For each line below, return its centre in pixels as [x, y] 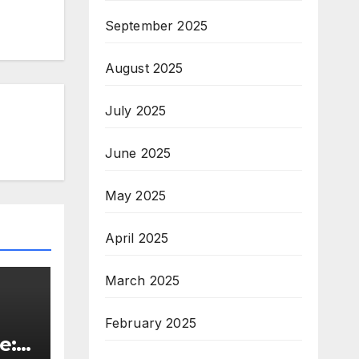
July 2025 [135, 111]
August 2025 [144, 68]
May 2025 [135, 196]
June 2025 [138, 153]
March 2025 [142, 280]
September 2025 [156, 26]
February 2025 [151, 323]
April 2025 [137, 238]
